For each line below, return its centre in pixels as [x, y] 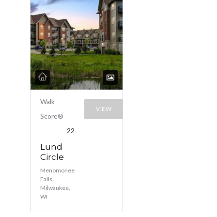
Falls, [47, 179]
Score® [52, 116]
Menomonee [57, 170]
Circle [52, 157]
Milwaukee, [55, 188]
